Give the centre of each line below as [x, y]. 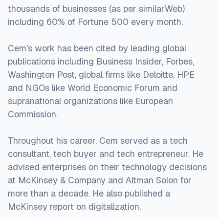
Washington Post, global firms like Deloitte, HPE [101, 74]
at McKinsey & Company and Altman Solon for [100, 180]
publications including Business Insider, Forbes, [101, 61]
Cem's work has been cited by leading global [97, 48]
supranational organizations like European [90, 101]
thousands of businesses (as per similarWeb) [96, 8]
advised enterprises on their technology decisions [107, 167]
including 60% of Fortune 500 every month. [95, 22]
